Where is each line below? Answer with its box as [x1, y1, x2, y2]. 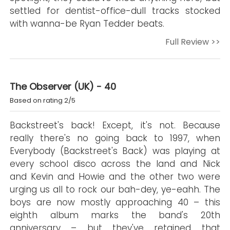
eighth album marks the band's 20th [10, 209, 220, 221]
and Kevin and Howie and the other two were [10, 170, 220, 183]
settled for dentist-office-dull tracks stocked [10, 5, 220, 17]
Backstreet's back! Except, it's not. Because [10, 119, 220, 131]
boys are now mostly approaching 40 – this [10, 196, 220, 208]
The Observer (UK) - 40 [10, 80, 117, 93]
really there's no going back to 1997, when [10, 132, 220, 144]
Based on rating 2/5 [10, 95, 76, 105]
